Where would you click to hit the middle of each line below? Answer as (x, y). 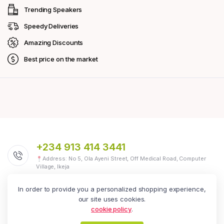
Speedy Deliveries (51, 26)
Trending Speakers (53, 10)
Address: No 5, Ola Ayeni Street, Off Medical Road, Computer (124, 159)
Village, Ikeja (53, 167)
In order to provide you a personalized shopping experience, (112, 189)
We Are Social (32, 199)
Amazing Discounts (54, 43)
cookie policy (111, 209)
